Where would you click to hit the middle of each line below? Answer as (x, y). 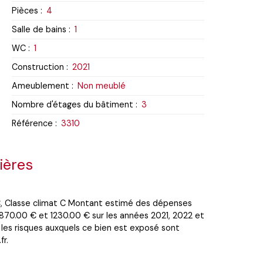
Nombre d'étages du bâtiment (73, 104)
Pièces (25, 10)
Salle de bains (39, 29)
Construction (38, 67)
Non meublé (102, 85)
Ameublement (41, 85)
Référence (32, 123)
